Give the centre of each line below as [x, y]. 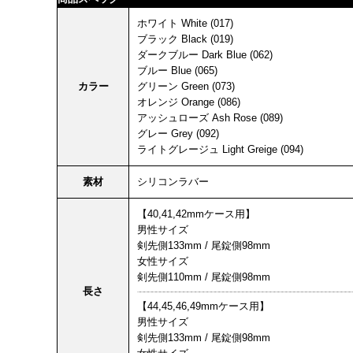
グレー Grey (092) [178, 133]
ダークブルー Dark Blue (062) [205, 54]
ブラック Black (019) [185, 39]
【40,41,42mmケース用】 [196, 214]
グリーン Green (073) [186, 86]
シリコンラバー [173, 181]
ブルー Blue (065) [177, 70]
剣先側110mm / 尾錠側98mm [204, 277]
